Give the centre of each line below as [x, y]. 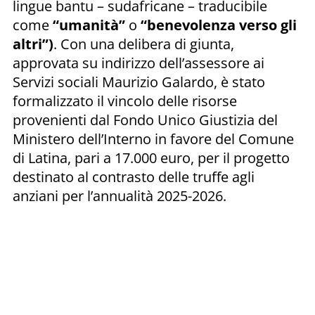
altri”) [33, 44]
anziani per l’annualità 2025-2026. [120, 195]
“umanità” [89, 25]
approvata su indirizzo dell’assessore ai [139, 63]
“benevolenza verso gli [219, 25]
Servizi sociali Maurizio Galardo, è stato [139, 82]
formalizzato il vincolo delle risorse [125, 101]
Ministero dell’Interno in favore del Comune [153, 139]
